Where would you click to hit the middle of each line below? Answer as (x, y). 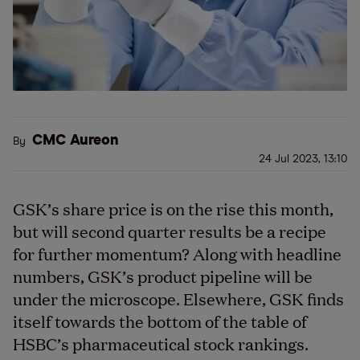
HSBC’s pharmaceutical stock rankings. (161, 343)
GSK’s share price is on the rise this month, (173, 208)
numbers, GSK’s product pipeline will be (163, 276)
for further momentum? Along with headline (177, 253)
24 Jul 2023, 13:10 (303, 159)
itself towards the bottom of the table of (160, 321)
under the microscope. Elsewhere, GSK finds (178, 298)
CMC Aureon (76, 141)
